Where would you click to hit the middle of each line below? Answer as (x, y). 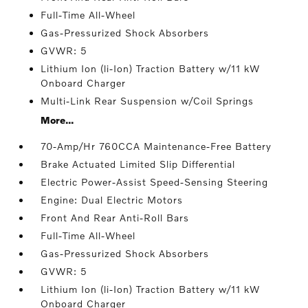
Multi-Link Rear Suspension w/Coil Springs (147, 101)
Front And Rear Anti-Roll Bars (115, 218)
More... (57, 120)
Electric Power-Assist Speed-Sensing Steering (155, 182)
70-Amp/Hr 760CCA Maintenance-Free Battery (156, 146)
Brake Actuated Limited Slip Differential (138, 164)
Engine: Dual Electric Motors (112, 200)
